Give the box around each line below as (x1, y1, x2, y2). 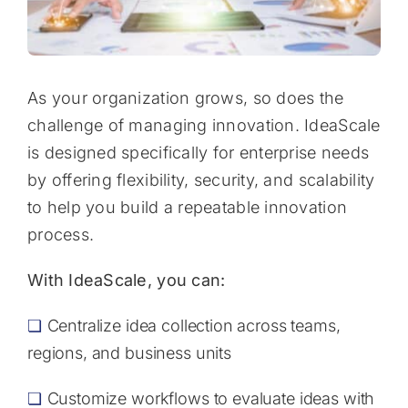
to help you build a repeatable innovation (26, 198, 348, 218)
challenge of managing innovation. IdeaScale (26, 116, 381, 136)
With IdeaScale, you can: (26, 270, 226, 291)
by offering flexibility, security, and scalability (26, 170, 375, 190)
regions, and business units (26, 343, 231, 363)
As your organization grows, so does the (26, 88, 344, 108)
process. (26, 225, 95, 245)
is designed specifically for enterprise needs (26, 143, 370, 163)
